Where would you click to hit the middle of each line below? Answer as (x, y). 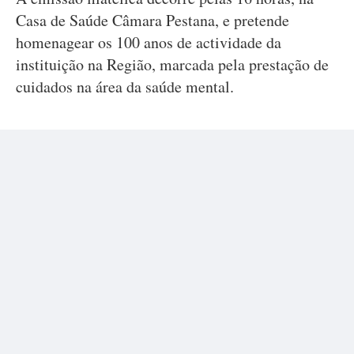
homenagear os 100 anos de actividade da (149, 42)
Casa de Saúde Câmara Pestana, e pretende (153, 20)
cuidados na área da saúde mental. (125, 87)
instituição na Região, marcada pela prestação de (172, 64)
